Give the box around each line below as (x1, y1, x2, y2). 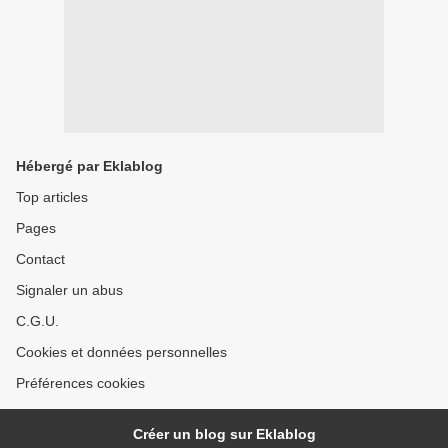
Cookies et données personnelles (16, 344, 227, 360)
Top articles (16, 189, 88, 205)
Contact (16, 251, 65, 267)
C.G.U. (16, 313, 59, 329)
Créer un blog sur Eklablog (132, 426, 316, 442)
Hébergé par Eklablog (16, 158, 163, 174)
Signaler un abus (16, 282, 123, 298)
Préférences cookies (16, 375, 145, 391)
